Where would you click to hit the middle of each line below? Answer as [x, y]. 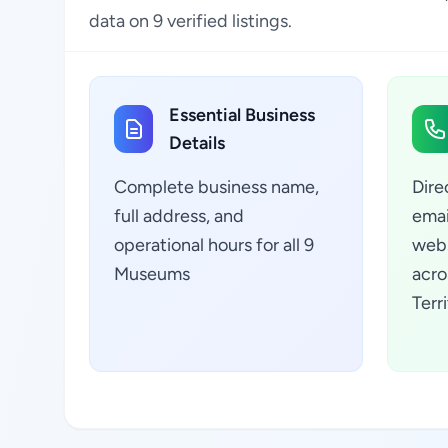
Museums [152, 274]
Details [197, 143]
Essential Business [242, 115]
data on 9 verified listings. [190, 21]
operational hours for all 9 [214, 245]
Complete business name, [216, 187]
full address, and [179, 216]
